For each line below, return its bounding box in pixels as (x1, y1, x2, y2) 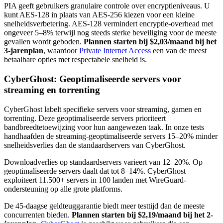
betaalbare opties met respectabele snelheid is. (4, 55, 147, 64)
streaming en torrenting (4, 85, 100, 96)
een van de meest (151, 46, 207, 55)
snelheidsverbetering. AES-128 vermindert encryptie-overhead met (4, 19, 213, 28)
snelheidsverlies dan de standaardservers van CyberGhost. (4, 140, 186, 149)
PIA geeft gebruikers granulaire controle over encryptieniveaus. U (4, 1, 210, 10)
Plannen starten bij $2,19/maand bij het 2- (72, 210, 213, 219)
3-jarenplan (4, 46, 43, 55)
